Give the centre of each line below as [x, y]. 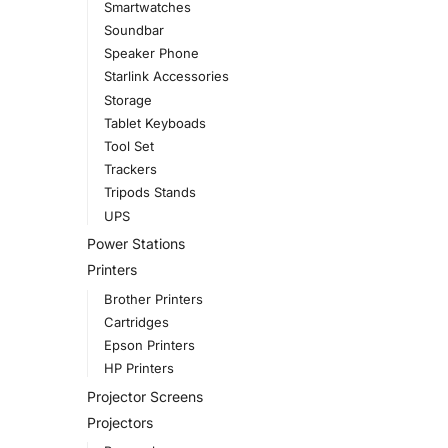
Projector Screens [145, 397]
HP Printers [138, 368]
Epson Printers [149, 345]
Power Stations [136, 244]
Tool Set [128, 145]
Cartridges [136, 321]
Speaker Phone [151, 53]
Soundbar [133, 30]
